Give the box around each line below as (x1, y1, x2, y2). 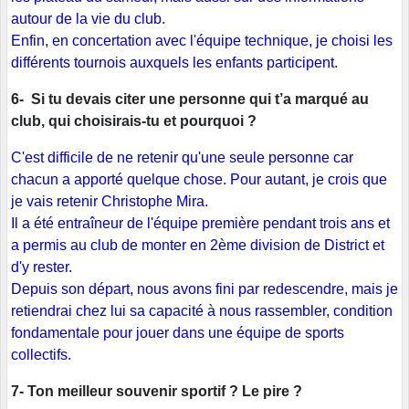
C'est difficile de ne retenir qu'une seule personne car (11, 150, 353, 166)
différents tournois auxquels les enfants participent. (11, 55, 338, 71)
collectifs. (11, 347, 71, 363)
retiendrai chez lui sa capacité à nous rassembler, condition (11, 303, 393, 320)
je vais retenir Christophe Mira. (11, 194, 208, 210)
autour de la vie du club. (11, 11, 165, 27)
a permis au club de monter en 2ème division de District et (11, 237, 384, 254)
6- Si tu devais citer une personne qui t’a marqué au (11, 91, 369, 108)
